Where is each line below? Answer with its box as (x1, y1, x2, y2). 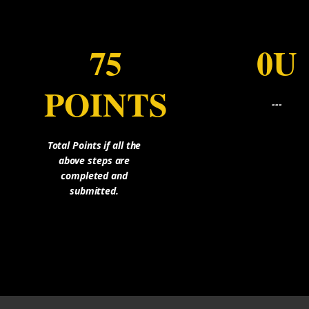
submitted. (69, 183, 119, 197)
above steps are (58, 153, 130, 167)
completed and (61, 168, 128, 182)
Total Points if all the (47, 138, 141, 152)
